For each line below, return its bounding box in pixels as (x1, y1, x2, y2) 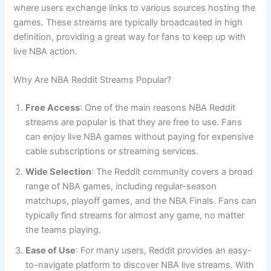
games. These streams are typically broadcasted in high (13, 16, 243, 28)
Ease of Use (25, 245, 76, 256)
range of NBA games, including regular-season (25, 181, 217, 192)
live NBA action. (13, 45, 78, 57)
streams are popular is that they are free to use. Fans (25, 117, 243, 128)
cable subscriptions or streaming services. (25, 146, 199, 157)
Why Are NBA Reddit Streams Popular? (13, 74, 172, 86)
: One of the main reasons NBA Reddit (80, 102, 236, 114)
